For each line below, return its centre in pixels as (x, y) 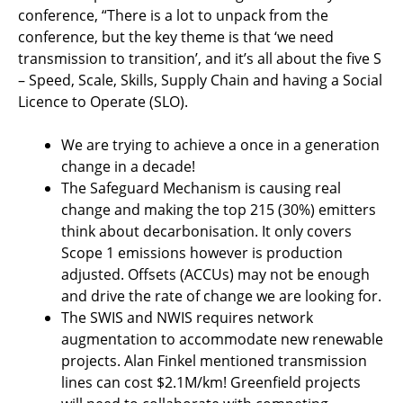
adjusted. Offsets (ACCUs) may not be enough (215, 274)
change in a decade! (128, 166)
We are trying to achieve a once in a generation (220, 145)
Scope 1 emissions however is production (202, 253)
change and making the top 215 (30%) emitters (219, 210)
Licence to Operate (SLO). (103, 102)
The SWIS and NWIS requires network (187, 318)
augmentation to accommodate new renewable (222, 339)
